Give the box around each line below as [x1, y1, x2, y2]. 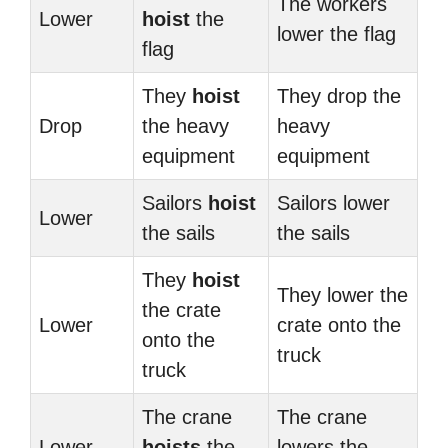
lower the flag [277, 23, 396, 45]
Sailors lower [277, 192, 390, 214]
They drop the [277, 85, 401, 107]
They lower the [277, 284, 408, 306]
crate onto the [277, 314, 401, 336]
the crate [142, 299, 221, 321]
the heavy [142, 115, 229, 137]
